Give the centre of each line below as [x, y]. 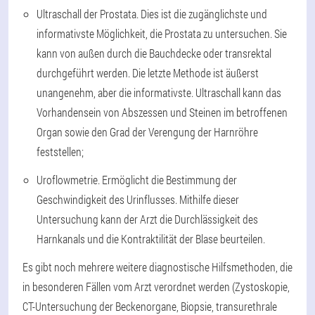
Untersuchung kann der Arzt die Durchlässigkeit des [147, 219]
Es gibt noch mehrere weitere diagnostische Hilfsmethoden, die [157, 266]
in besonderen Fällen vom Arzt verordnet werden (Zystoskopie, [156, 286]
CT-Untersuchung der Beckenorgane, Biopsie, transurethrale [150, 306]
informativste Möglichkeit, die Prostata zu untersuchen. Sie [162, 33]
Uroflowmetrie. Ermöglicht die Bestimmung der [137, 179]
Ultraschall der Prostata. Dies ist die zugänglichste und [152, 13]
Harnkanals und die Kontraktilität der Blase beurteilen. [151, 238]
